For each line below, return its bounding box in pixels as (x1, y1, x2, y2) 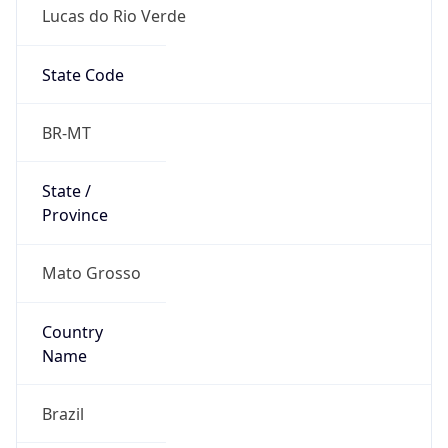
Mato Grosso (41, 262, 141, 285)
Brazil (41, 402, 84, 425)
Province (41, 204, 108, 227)
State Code (41, 63, 124, 86)
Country (41, 320, 103, 343)
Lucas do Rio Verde (41, 5, 186, 28)
